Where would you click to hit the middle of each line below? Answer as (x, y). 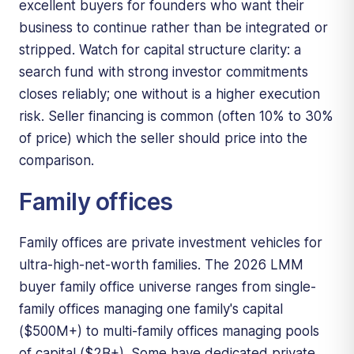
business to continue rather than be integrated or (173, 27)
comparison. (56, 160)
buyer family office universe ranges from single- (168, 286)
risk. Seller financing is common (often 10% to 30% (176, 116)
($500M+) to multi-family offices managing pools (169, 331)
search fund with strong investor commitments (164, 72)
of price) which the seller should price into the (163, 138)
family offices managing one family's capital (151, 309)
